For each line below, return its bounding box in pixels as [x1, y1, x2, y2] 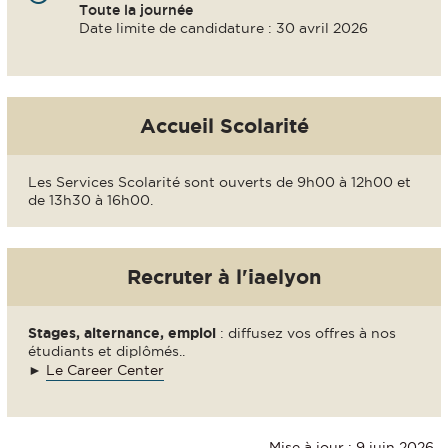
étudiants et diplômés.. [28, 343, 185, 360]
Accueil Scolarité [139, 113, 309, 137]
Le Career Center [46, 362, 164, 379]
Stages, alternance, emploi [28, 325, 216, 342]
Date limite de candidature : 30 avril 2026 [78, 19, 368, 36]
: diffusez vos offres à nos [216, 325, 396, 342]
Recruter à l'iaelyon [127, 265, 321, 289]
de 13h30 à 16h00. [28, 191, 153, 208]
